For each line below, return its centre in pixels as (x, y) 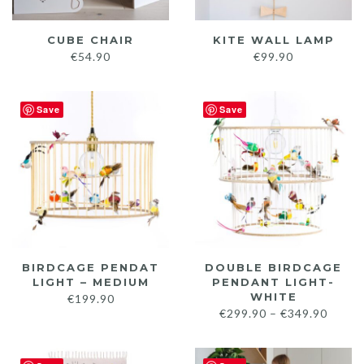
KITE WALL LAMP (273, 40)
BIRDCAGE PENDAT (91, 268)
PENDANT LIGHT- (273, 282)
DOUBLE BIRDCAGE (273, 268)
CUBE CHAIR (91, 40)
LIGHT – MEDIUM (91, 282)
